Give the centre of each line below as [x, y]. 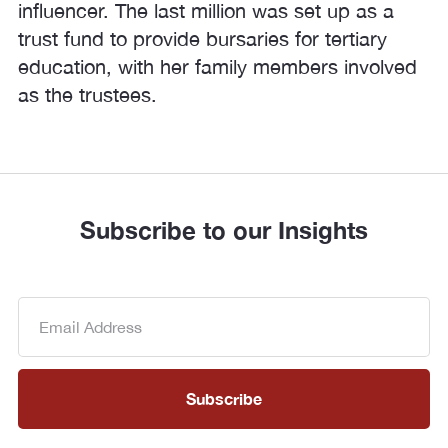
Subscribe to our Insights [224, 230]
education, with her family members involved [217, 66]
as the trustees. [87, 94]
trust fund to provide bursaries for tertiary [202, 38]
